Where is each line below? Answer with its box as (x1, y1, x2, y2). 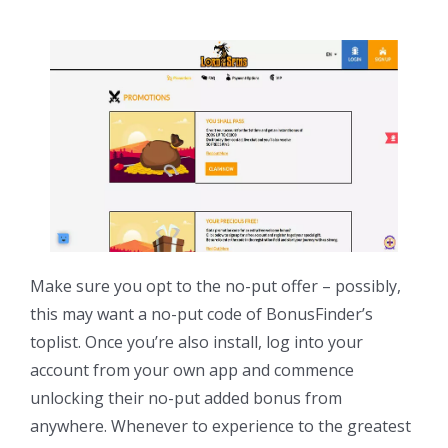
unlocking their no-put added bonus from (30, 386, 342, 409)
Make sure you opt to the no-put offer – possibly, (30, 274, 401, 297)
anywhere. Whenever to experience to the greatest (30, 414, 411, 437)
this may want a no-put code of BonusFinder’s (30, 302, 373, 325)
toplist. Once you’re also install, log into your (30, 330, 363, 353)
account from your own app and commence (30, 358, 354, 381)
